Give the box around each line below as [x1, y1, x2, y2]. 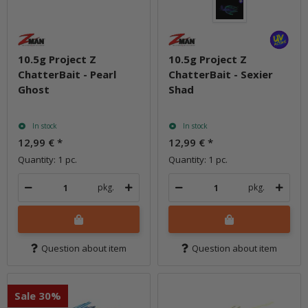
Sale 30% [14, 289, 61, 302]
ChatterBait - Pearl [18, 67, 116, 81]
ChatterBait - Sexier [168, 67, 273, 81]
